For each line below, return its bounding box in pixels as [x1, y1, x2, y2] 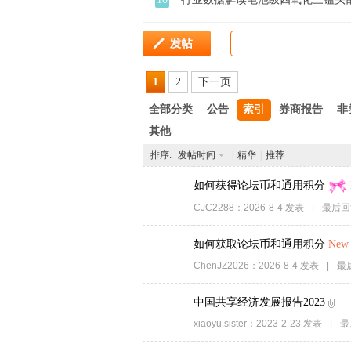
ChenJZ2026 [194, 260, 249, 271]
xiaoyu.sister [194, 318, 247, 329]
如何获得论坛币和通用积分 [194, 179, 325, 191]
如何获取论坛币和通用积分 [194, 238, 325, 250]
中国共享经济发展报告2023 [194, 296, 325, 308]
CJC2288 [194, 201, 234, 213]
